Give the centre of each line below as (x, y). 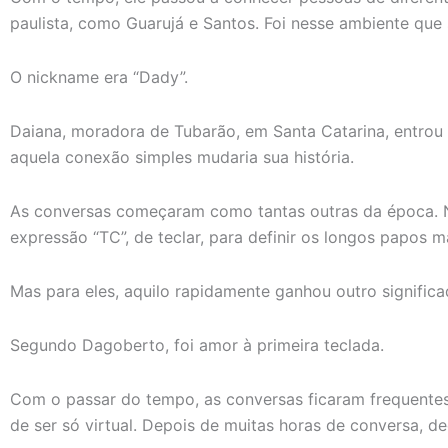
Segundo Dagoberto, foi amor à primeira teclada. (197, 344)
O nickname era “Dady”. (99, 76)
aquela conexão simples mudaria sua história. (182, 156)
